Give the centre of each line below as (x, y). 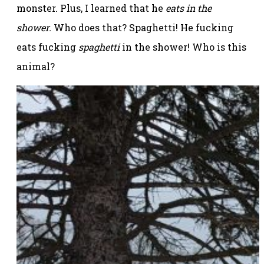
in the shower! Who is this (184, 47)
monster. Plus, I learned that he (91, 8)
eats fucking (47, 47)
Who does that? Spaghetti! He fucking (143, 28)
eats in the (189, 8)
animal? (36, 67)
